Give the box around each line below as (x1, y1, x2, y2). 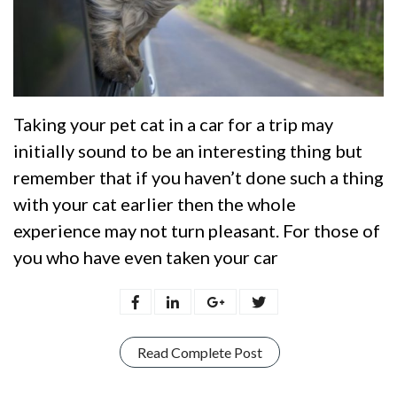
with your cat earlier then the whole (13, 192, 296, 214)
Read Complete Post (136, 344, 262, 362)
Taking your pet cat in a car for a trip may (13, 113, 333, 135)
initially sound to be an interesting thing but (13, 139, 362, 161)
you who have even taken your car (13, 245, 278, 268)
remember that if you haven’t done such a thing (13, 166, 384, 188)
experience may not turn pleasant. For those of (13, 219, 380, 241)
